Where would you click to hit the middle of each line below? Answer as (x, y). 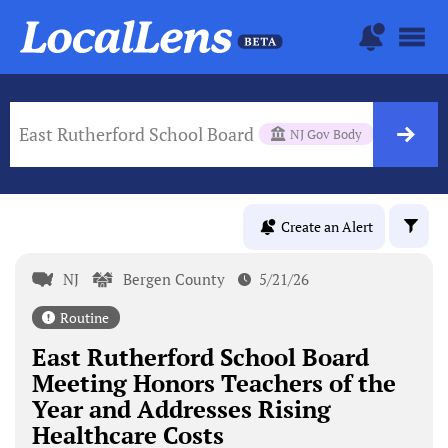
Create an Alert (327, 227)
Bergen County (174, 278)
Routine (84, 317)
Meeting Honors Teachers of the (213, 382)
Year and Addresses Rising (181, 408)
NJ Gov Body (326, 133)
